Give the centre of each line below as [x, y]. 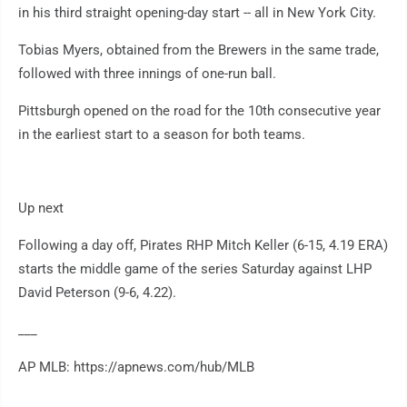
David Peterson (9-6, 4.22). [97, 293]
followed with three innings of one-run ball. [147, 74]
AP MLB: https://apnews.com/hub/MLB [136, 367]
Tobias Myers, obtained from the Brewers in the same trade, [199, 50]
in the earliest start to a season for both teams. [162, 135]
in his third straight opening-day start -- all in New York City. [197, 13]
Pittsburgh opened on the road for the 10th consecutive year [199, 111]
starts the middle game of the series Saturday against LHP [195, 269]
